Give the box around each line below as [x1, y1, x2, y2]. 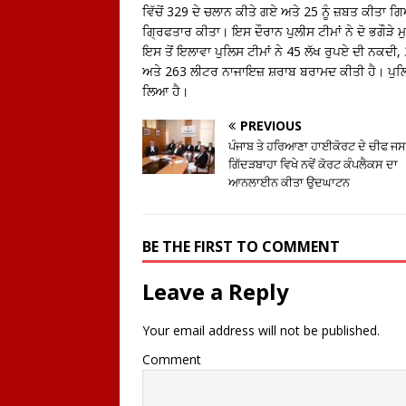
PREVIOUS [240, 116, 302, 134]
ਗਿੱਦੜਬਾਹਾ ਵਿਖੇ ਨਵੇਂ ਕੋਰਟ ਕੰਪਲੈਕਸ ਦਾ [228, 155, 398, 172]
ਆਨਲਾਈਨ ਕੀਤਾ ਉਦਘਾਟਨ [228, 173, 350, 190]
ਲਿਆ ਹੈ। [142, 82, 188, 100]
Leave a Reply [142, 275, 289, 306]
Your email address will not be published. [142, 321, 380, 339]
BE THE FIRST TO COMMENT [142, 236, 340, 256]
